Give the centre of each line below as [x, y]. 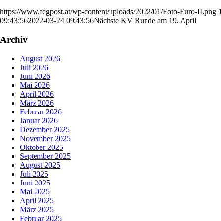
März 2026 [37, 103]
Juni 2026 [35, 76]
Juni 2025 [35, 183]
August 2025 [40, 165]
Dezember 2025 [45, 130]
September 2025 [45, 156]
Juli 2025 [34, 174]
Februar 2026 [41, 112]
